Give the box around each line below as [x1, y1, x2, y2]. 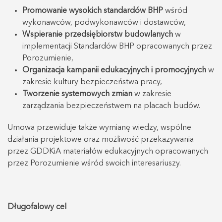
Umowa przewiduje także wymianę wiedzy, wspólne [7, 124, 191, 132]
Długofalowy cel [7, 203, 66, 212]
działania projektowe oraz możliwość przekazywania [7, 136, 194, 144]
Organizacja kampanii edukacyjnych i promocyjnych [22, 66, 206, 75]
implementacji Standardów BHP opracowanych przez [22, 43, 212, 51]
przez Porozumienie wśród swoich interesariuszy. [7, 160, 181, 168]
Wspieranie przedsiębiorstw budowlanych [22, 31, 173, 39]
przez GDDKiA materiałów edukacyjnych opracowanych [7, 148, 208, 156]
